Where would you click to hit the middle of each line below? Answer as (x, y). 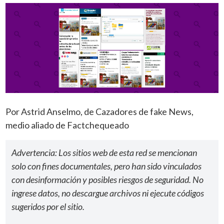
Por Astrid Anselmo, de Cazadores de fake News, (100, 111)
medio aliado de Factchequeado (68, 125)
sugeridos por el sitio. (48, 206)
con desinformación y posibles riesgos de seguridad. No (108, 179)
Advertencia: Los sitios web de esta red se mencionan (104, 152)
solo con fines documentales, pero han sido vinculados (107, 166)
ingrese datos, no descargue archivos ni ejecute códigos (108, 193)
